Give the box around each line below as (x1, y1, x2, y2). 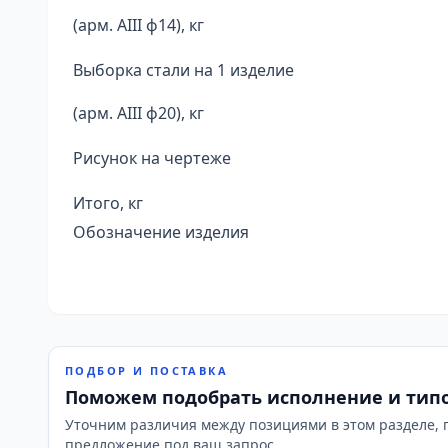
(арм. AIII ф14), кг (73, 14, 204, 36)
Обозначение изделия (73, 221, 249, 243)
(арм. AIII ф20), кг (73, 102, 204, 124)
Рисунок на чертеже (73, 147, 231, 169)
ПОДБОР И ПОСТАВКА (65, 363, 229, 378)
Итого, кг (73, 192, 143, 214)
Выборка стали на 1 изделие (73, 59, 294, 81)
